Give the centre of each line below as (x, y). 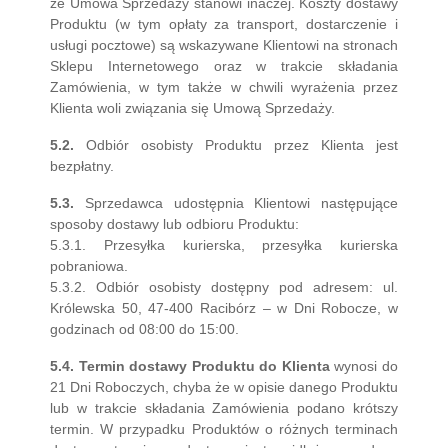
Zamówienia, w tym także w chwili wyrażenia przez (224, 87)
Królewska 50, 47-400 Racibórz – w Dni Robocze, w (224, 308)
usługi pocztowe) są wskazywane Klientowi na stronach (224, 45)
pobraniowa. (89, 266)
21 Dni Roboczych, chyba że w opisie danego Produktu (224, 387)
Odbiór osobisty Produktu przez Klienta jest (236, 145)
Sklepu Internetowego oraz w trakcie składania (224, 66)
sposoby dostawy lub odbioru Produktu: (174, 224)
